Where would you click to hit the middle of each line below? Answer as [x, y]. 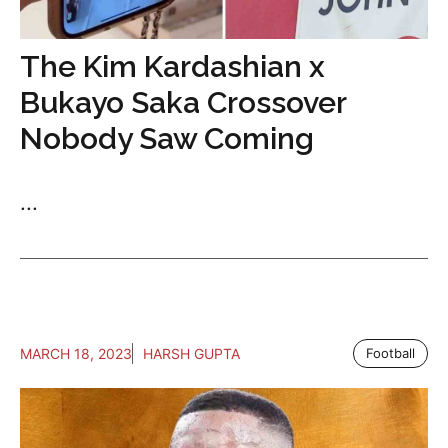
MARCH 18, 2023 [76, 353]
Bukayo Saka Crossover [183, 102]
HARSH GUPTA [191, 353]
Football [390, 353]
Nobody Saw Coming [167, 138]
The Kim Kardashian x [172, 66]
